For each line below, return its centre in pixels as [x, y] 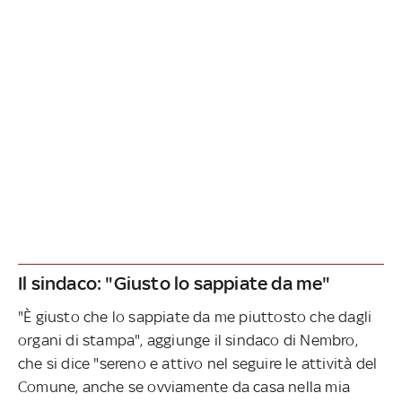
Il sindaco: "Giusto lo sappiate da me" [175, 283]
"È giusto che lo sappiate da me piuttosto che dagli [195, 316]
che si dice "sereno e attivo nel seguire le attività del [198, 363]
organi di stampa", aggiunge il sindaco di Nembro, [188, 340]
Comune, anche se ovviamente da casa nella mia [184, 386]
